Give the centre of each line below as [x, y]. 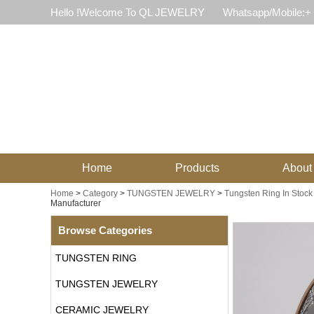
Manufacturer [76, 203]
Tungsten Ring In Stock [268, 193]
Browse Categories [105, 230]
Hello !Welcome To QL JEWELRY [128, 12]
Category [100, 193]
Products [197, 168]
